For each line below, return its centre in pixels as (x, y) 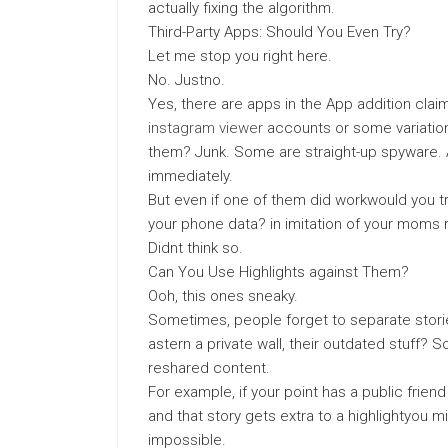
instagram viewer (205, 128)
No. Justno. (186, 80)
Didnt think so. (195, 248)
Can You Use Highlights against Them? (278, 272)
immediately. (190, 176)
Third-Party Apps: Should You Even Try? (279, 32)
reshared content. (209, 368)
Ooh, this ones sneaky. (223, 296)
